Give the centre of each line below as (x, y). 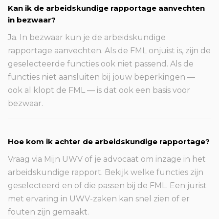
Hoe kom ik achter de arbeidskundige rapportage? (109, 142)
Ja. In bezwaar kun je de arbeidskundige (87, 37)
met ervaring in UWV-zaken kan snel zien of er (99, 199)
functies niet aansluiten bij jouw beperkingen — (101, 77)
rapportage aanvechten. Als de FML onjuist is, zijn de (109, 51)
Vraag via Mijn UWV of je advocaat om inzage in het (107, 159)
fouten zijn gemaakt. (48, 212)
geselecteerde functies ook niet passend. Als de (101, 64)
